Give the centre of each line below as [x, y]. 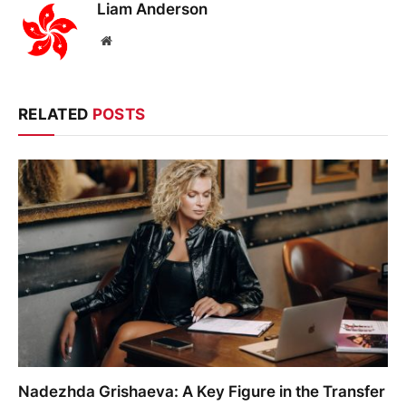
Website [131, 39]
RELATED [55, 114]
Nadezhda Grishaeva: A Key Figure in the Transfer [202, 392]
